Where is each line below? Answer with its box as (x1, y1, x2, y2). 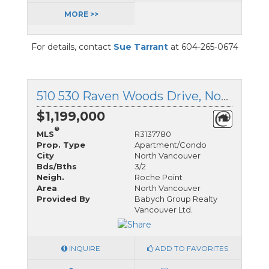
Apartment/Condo (134, 139, 207, 150)
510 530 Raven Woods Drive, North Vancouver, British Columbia (221, 88, 228, 103)
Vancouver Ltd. (134, 204, 193, 214)
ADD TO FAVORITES (153, 244, 228, 253)
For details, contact (31, 41, 113, 52)
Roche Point (134, 172, 183, 182)
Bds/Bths (37, 161, 77, 171)
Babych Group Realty (134, 193, 217, 204)
